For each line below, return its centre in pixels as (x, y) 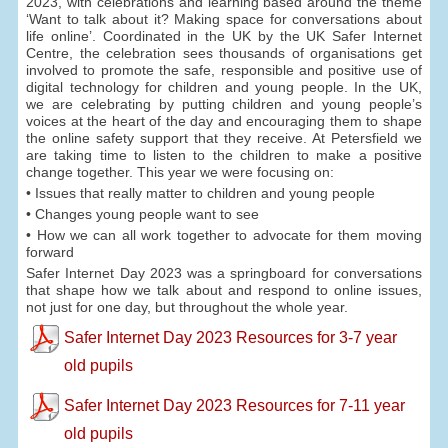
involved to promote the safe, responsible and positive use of (224, 70)
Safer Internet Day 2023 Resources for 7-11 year (234, 405)
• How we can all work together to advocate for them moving (224, 234)
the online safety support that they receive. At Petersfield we (224, 138)
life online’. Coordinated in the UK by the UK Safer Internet (224, 36)
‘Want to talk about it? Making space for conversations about (224, 19)
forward (50, 251)
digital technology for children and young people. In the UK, (224, 87)
